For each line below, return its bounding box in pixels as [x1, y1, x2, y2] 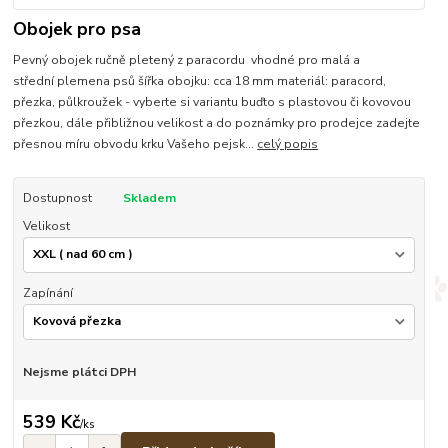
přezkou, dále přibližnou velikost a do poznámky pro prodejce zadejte [13, 115, 421, 132]
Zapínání [22, 285, 73, 302]
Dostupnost [22, 190, 92, 207]
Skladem [122, 190, 176, 207]
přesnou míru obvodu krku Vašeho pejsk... [13, 136, 258, 153]
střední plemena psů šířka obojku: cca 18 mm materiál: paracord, [13, 73, 387, 90]
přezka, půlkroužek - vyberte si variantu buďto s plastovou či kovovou [13, 94, 412, 111]
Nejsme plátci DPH [22, 363, 136, 380]
